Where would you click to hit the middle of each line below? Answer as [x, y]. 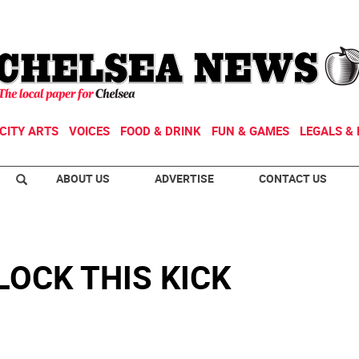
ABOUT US [83, 178]
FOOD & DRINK [161, 131]
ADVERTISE [184, 178]
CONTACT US [293, 178]
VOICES [89, 131]
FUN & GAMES [250, 131]
